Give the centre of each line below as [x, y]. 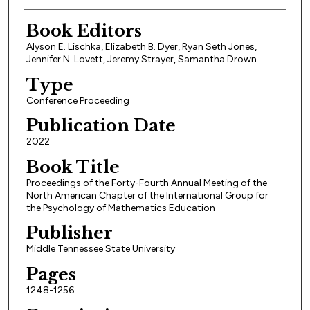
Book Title [73, 167]
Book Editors [84, 30]
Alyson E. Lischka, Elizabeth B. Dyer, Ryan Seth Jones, [141, 46]
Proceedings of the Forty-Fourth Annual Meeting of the [146, 183]
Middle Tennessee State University [100, 249]
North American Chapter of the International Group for [147, 195]
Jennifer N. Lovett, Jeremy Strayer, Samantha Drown [141, 59]
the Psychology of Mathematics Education [120, 208]
